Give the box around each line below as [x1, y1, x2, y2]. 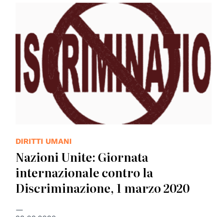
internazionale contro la [15, 163, 153, 181]
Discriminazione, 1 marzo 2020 [15, 179, 190, 196]
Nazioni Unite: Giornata [15, 148, 148, 165]
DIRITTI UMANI [15, 136, 72, 146]
